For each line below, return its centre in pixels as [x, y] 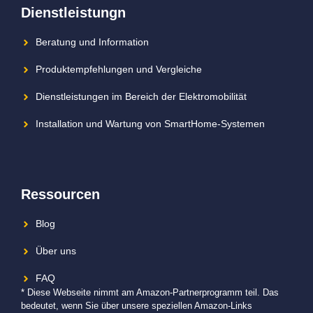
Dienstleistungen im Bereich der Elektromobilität [141, 97]
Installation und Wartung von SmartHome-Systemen [150, 124]
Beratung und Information [92, 42]
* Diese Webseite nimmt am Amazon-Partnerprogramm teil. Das [150, 293]
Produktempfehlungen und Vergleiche [119, 70]
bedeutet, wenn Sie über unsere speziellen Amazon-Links [137, 306]
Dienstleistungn [73, 13]
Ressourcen [60, 195]
